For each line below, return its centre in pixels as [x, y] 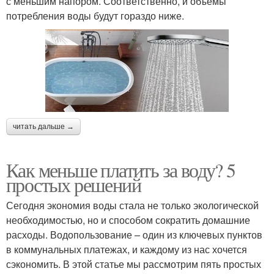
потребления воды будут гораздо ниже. [95, 16]
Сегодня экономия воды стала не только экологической [132, 206]
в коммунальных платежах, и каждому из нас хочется [127, 250]
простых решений [73, 185]
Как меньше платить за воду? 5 [121, 170]
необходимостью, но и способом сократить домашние [128, 220]
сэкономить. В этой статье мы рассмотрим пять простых [134, 264]
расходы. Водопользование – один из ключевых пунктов [134, 235]
